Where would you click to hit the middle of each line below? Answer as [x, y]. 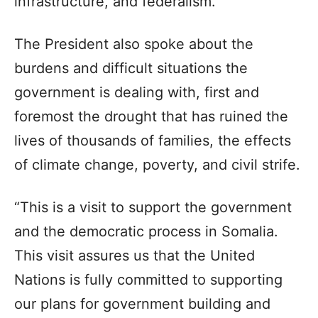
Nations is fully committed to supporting [148, 279]
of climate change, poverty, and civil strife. [157, 164]
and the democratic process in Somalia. [146, 231]
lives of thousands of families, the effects [153, 140]
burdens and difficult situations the [131, 68]
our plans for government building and [142, 303]
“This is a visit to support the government [153, 207]
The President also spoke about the [134, 44]
